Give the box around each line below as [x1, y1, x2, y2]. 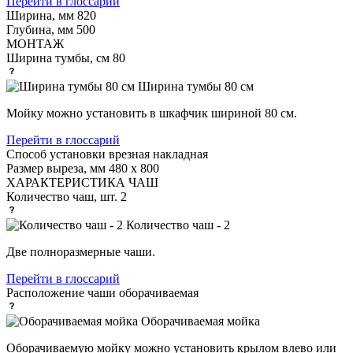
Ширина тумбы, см [6, 50, 110, 65]
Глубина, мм [6, 22, 73, 36]
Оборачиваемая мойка [141, 314, 260, 328]
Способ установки [6, 147, 106, 161]
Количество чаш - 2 [126, 217, 230, 232]
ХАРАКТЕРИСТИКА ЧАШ [6, 175, 158, 189]
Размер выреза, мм [6, 161, 106, 175]
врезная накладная [109, 147, 208, 161]
